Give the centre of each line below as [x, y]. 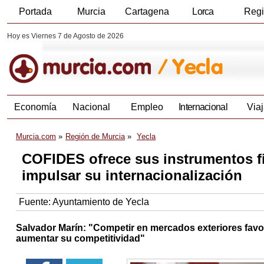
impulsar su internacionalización [132, 176]
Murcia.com [36, 137]
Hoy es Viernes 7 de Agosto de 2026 [65, 36]
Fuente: [36, 202]
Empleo [147, 107]
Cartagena [147, 11]
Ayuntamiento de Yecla [101, 202]
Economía [35, 107]
